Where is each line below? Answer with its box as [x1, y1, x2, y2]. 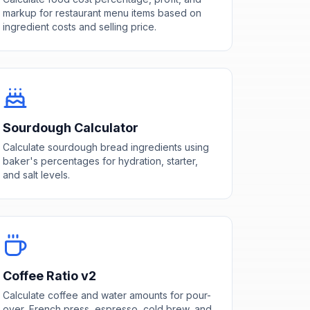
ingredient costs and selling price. [2, 20, 156, 33]
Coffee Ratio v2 [2, 268, 96, 283]
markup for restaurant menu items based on [2, 6, 201, 19]
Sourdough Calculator [2, 120, 138, 135]
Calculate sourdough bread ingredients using [2, 140, 209, 153]
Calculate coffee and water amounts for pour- [2, 289, 211, 301]
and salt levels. [2, 168, 70, 181]
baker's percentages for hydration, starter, [2, 154, 198, 167]
